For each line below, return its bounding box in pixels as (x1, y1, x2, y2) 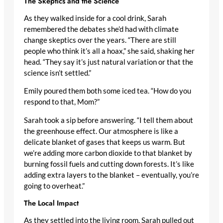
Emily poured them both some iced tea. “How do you (24, 87, 191, 96)
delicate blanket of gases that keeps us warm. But (24, 137, 185, 146)
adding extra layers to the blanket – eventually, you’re (24, 170, 199, 179)
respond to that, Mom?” (24, 98, 100, 107)
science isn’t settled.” (24, 68, 91, 77)
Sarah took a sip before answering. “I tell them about (24, 115, 193, 124)
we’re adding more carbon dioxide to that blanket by (24, 148, 192, 157)
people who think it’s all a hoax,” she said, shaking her (24, 46, 195, 55)
